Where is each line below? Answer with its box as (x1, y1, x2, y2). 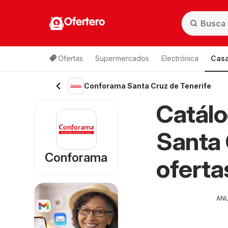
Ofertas (58, 54, 83, 63)
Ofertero (64, 16, 105, 28)
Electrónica (161, 54, 198, 63)
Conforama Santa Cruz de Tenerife (84, 81, 211, 90)
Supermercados (95, 54, 149, 63)
